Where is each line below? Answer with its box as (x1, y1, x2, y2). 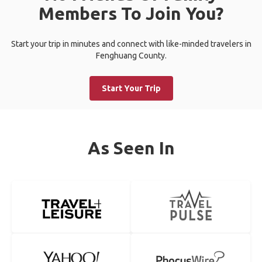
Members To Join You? (39, 4, 223, 23)
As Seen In (87, 138, 175, 158)
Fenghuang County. (95, 51, 167, 60)
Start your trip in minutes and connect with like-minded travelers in (11, 39, 251, 49)
